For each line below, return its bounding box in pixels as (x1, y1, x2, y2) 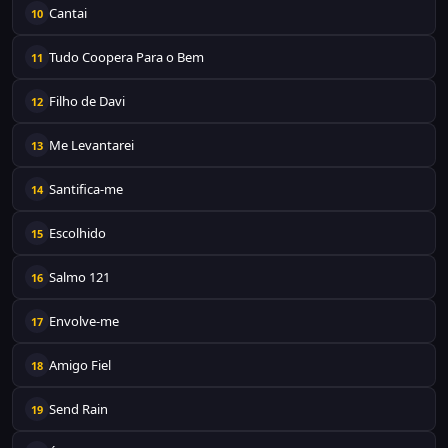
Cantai (49, 4, 87, 22)
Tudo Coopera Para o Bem (49, 48, 204, 66)
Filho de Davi (49, 92, 125, 110)
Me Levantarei (49, 136, 134, 154)
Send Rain (49, 400, 108, 418)
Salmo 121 (49, 268, 110, 286)
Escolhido (49, 224, 106, 242)
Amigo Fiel (49, 356, 111, 374)
